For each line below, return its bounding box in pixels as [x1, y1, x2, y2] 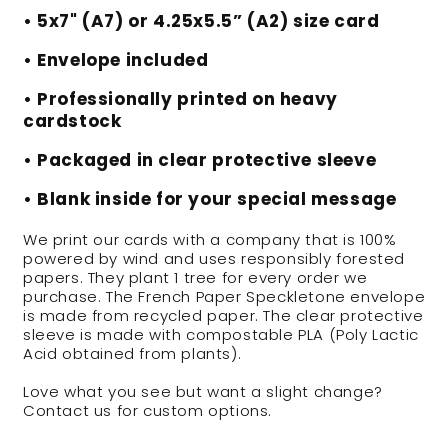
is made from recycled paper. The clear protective [23, 305, 424, 327]
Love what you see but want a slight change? [23, 381, 383, 403]
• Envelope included [23, 48, 209, 73]
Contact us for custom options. [23, 400, 273, 422]
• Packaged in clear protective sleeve [23, 148, 377, 173]
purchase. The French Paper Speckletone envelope [23, 286, 426, 308]
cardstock [23, 109, 122, 134]
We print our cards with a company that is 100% [23, 229, 397, 251]
